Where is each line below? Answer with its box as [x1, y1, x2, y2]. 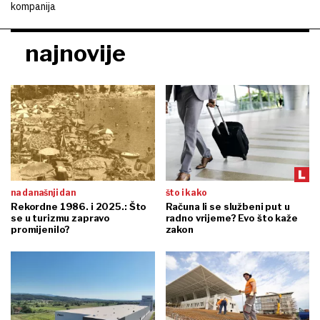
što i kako [165, 186, 208, 198]
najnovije [25, 39, 126, 67]
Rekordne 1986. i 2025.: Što [11, 200, 147, 212]
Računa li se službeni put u [165, 200, 290, 212]
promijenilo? [11, 223, 71, 235]
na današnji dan [11, 186, 76, 198]
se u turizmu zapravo [11, 211, 111, 224]
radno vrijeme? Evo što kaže [165, 211, 298, 224]
